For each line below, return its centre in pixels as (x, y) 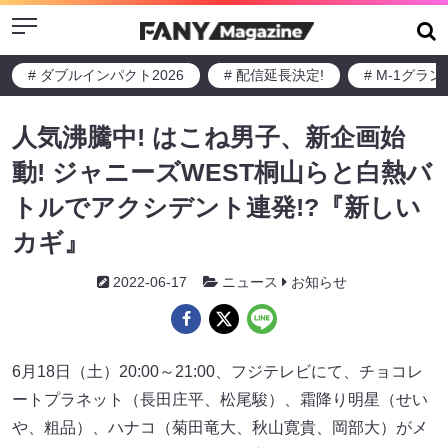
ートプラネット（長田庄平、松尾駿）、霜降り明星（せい (220, 399)
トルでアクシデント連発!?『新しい (216, 207)
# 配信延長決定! (274, 75)
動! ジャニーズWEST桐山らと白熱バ (222, 172)
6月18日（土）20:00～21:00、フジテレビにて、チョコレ (217, 371)
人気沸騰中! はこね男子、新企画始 (208, 137)
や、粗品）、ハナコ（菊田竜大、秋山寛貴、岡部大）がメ (220, 427)
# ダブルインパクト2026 (106, 75)
